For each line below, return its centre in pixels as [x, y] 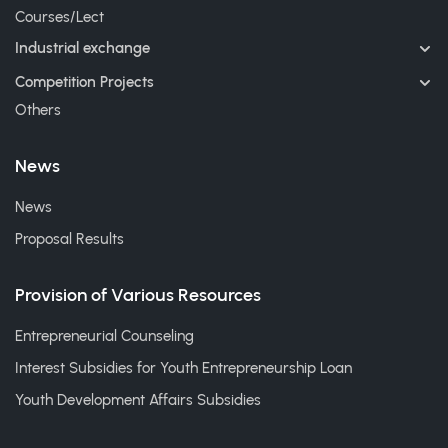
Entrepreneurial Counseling [104, 336]
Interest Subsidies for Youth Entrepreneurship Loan [183, 368]
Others [38, 110]
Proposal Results [69, 239]
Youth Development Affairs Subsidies [138, 400]
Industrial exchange [82, 48]
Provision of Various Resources [138, 295]
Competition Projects [84, 82]
